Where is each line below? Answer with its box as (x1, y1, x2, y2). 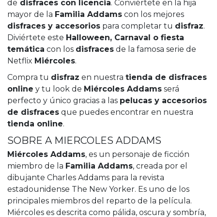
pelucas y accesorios (120, 96, 207, 106)
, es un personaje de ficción (85, 150, 189, 159)
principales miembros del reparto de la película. (7, 196, 192, 206)
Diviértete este (7, 33, 66, 43)
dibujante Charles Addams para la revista (7, 173, 164, 183)
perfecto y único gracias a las (7, 96, 120, 106)
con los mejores (122, 10, 184, 19)
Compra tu (7, 73, 51, 82)
